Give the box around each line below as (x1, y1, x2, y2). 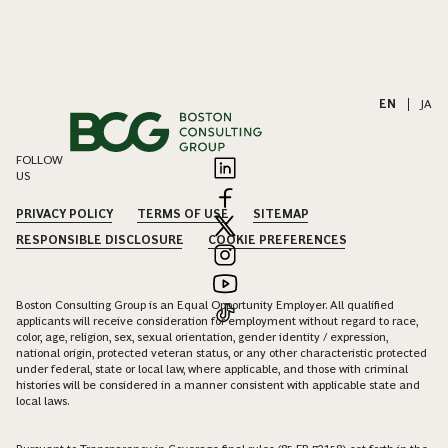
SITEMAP (253, 207, 309, 222)
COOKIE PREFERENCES (208, 233, 347, 248)
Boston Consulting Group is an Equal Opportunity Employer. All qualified (16, 298, 394, 313)
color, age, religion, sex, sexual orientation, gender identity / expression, (16, 330, 388, 345)
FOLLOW (16, 153, 63, 168)
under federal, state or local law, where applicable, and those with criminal (16, 362, 408, 377)
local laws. (16, 394, 70, 409)
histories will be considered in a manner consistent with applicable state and (16, 378, 420, 393)
